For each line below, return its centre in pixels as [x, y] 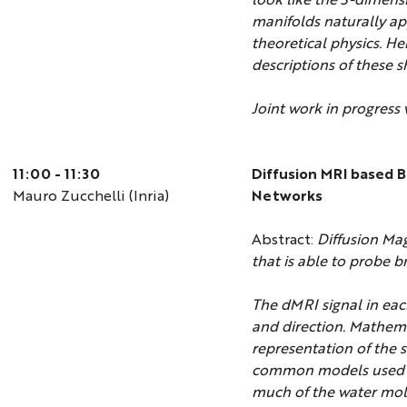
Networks [288, 194]
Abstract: [283, 238]
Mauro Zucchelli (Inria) [91, 194]
